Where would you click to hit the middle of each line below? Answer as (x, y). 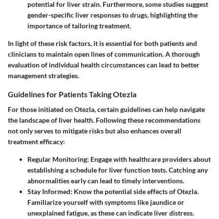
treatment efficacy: (36, 142)
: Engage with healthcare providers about (149, 159)
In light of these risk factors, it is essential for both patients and (102, 44)
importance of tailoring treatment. (79, 26)
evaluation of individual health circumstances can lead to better (104, 65)
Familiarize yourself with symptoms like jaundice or (106, 202)
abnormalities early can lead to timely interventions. (106, 181)
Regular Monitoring (57, 159)
